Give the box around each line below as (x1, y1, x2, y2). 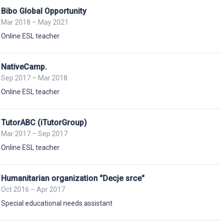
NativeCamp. (1, 62, 47, 72)
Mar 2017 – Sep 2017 (1, 130, 68, 138)
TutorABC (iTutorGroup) (1, 118, 87, 127)
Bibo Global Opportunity (1, 6, 86, 16)
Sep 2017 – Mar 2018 (1, 74, 68, 82)
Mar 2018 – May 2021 (1, 18, 69, 26)
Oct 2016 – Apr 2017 (1, 185, 65, 193)
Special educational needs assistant (1, 199, 112, 207)
